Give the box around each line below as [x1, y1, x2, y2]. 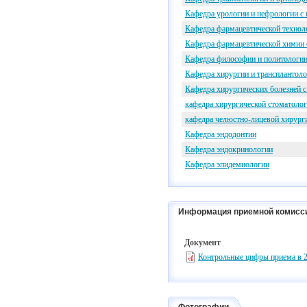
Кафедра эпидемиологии [185, 160, 269, 169]
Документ [184, 238, 221, 247]
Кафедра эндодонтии [185, 130, 256, 139]
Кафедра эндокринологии [185, 145, 273, 154]
